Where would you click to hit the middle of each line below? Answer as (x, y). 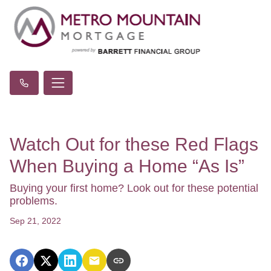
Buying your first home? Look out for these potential (134, 188)
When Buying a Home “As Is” (127, 166)
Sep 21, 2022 (35, 221)
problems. (34, 201)
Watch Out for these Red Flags (134, 144)
